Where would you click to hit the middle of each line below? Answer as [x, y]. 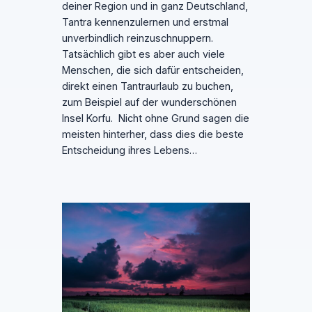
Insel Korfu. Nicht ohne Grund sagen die [155, 119]
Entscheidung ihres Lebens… [129, 151]
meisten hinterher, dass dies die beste [153, 135]
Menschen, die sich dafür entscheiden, [153, 71]
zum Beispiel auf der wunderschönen [149, 103]
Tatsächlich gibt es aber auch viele [143, 55]
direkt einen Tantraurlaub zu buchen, [147, 87]
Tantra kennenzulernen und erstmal [145, 23]
